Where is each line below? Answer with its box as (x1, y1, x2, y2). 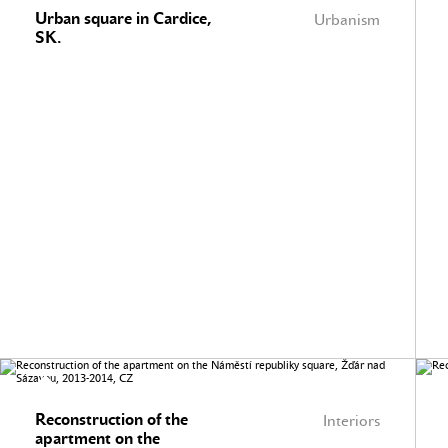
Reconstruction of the (35, 410, 188, 429)
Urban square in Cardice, (35, 9, 212, 28)
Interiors (323, 412, 380, 430)
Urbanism (314, 11, 380, 29)
